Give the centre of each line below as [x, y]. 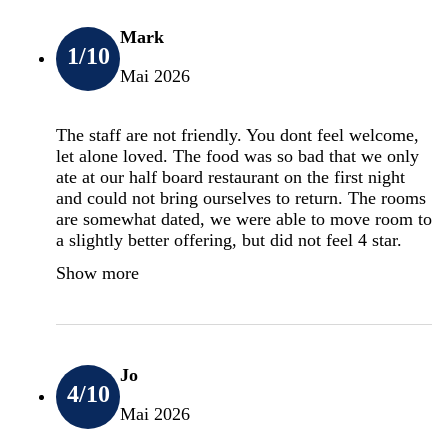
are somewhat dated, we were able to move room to [244, 218]
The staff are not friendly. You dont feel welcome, [237, 134]
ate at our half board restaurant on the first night [230, 176]
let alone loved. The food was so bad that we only [237, 155]
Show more [97, 272]
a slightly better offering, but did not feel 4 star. [229, 239]
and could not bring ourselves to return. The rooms [241, 197]
